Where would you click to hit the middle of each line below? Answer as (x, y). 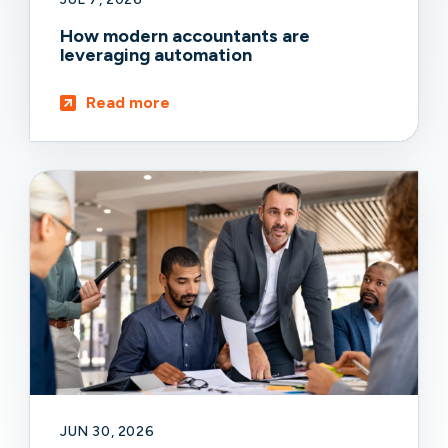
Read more (128, 102)
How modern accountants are (185, 35)
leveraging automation (158, 54)
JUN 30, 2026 (107, 431)
